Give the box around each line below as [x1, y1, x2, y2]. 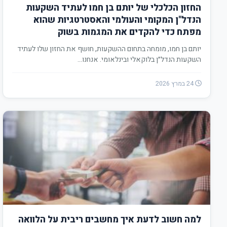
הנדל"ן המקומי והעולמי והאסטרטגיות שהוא [33, 13, 201, 27]
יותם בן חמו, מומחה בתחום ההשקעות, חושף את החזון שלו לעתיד [17, 44, 201, 54]
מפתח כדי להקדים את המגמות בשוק [58, 25, 201, 39]
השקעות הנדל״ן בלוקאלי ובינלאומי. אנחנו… [78, 54, 201, 65]
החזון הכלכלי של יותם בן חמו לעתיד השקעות [26, 1, 201, 15]
